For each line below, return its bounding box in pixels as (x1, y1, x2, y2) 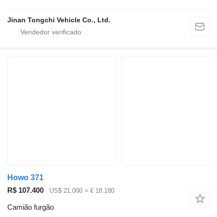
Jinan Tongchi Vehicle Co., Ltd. (7, 16, 110, 24)
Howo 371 (7, 173, 44, 182)
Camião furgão (7, 202, 54, 211)
